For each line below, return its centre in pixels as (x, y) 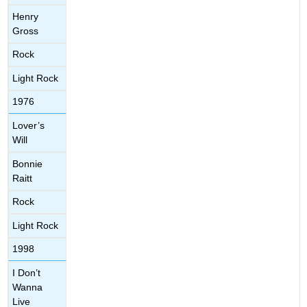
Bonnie (28, 163)
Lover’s (29, 126)
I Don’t (27, 273)
